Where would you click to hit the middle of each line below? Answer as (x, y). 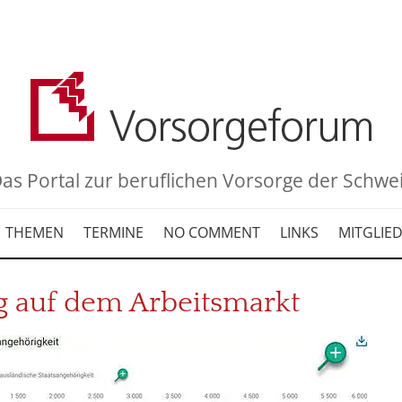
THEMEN (34, 232)
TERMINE (113, 232)
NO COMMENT (211, 232)
